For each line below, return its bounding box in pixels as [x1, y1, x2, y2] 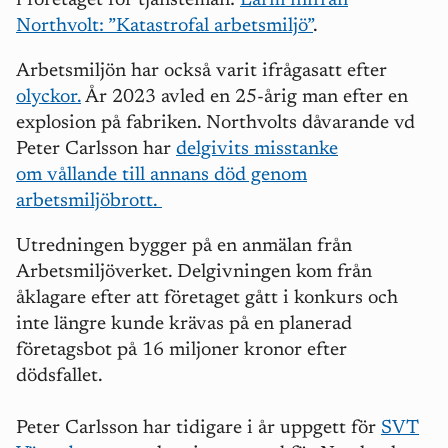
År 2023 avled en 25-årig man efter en [81, 88, 408, 108]
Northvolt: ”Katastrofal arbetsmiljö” [16, 17, 313, 37]
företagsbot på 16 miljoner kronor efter [16, 341, 347, 361]
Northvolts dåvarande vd [206, 114, 415, 134]
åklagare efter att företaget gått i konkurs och [16, 289, 398, 309]
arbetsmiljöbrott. [16, 192, 162, 212]
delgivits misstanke [176, 140, 338, 160]
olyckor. [16, 88, 81, 108]
